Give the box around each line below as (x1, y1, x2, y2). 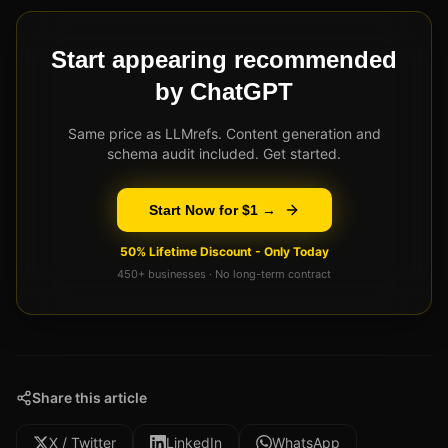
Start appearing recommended (51, 45, 397, 73)
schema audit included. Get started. (107, 144, 341, 162)
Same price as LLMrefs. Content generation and (67, 124, 381, 142)
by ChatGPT (155, 77, 293, 105)
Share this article (32, 388, 147, 406)
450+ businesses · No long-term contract (117, 266, 331, 281)
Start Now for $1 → (148, 201, 276, 218)
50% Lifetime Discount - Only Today (119, 243, 329, 259)
